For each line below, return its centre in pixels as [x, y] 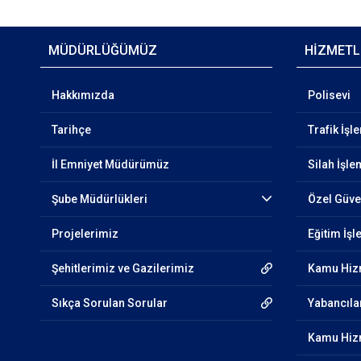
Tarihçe [71, 130]
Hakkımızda [83, 95]
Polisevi [330, 95]
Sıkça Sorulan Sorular [109, 303]
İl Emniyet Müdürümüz [110, 164]
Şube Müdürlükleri [99, 199]
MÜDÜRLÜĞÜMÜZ [102, 50]
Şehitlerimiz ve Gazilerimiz [122, 268]
